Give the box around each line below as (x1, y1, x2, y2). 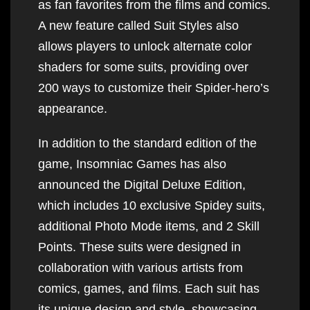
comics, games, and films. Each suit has (38, 281, 259, 295)
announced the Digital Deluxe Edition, (38, 177, 246, 192)
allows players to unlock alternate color (38, 39, 252, 53)
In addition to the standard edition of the (38, 136, 257, 150)
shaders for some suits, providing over (38, 60, 248, 74)
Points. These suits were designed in (38, 239, 241, 254)
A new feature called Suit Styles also (38, 18, 239, 33)
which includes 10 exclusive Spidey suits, (38, 198, 265, 212)
